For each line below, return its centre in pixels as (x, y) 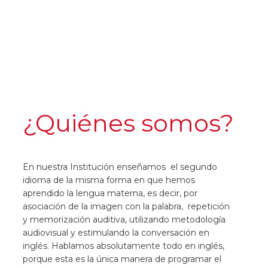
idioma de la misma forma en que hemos (109, 180)
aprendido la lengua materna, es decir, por (110, 193)
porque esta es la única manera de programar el (122, 259)
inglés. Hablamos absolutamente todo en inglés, (124, 246)
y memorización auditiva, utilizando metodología (124, 220)
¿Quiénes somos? (128, 123)
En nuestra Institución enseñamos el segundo (120, 167)
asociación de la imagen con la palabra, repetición (126, 206)
